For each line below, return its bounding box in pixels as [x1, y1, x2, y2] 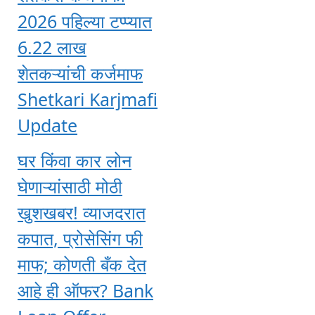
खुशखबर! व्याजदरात [18, 200, 146, 224]
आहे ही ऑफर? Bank [18, 278, 153, 302]
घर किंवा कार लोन [18, 148, 131, 172]
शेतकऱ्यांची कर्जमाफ [18, 61, 143, 86]
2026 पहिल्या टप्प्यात [18, 9, 152, 34]
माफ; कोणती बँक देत [18, 252, 146, 276]
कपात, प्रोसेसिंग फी [18, 226, 143, 250]
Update [18, 113, 77, 138]
